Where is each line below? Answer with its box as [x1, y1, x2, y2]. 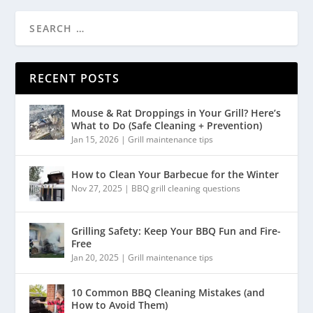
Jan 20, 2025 [71, 252, 119, 264]
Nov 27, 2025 [71, 182, 123, 195]
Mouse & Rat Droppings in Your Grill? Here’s [71, 106, 282, 120]
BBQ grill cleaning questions [131, 182, 241, 195]
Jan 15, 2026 [71, 133, 119, 146]
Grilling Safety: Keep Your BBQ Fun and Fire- [71, 224, 282, 238]
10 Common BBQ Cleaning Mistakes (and [71, 286, 265, 300]
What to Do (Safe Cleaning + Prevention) [71, 119, 263, 133]
